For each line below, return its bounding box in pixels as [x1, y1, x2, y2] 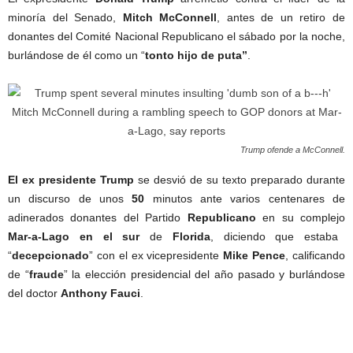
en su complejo [255, 210, 346, 224]
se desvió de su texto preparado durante [134, 173, 345, 186]
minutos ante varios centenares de [144, 191, 346, 205]
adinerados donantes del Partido [8, 210, 188, 224]
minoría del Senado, [8, 10, 123, 24]
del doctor [8, 286, 61, 299]
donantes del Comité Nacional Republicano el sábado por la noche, [8, 29, 345, 43]
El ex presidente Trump [8, 173, 134, 186]
